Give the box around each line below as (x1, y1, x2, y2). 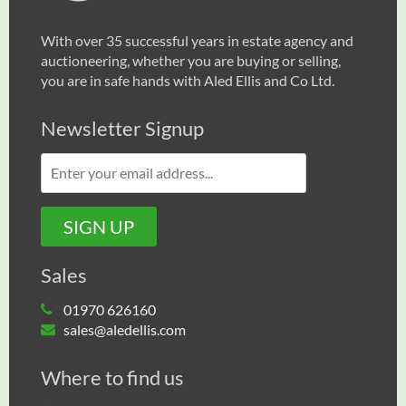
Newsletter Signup (41, 115, 204, 140)
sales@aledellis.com (63, 320, 186, 338)
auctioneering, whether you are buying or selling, (41, 51, 341, 69)
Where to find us (41, 364, 184, 390)
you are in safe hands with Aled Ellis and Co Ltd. (41, 71, 334, 89)
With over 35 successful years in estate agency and (41, 31, 353, 49)
